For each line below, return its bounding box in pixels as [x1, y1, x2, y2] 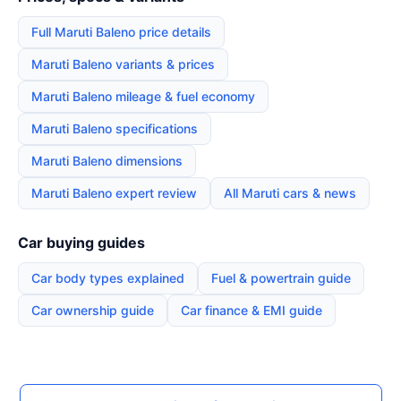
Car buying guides [18, 234, 145, 252]
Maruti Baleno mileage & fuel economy [31, 89, 255, 105]
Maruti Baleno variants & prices [31, 56, 215, 73]
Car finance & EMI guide [181, 303, 322, 319]
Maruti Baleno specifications [31, 121, 198, 137]
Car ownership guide [31, 303, 154, 319]
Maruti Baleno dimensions [31, 153, 183, 169]
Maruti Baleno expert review [31, 185, 197, 201]
